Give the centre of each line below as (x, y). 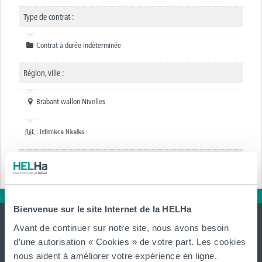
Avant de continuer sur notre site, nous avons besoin (121, 227)
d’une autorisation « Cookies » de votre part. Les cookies (130, 242)
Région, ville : (44, 73)
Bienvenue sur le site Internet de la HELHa (103, 209)
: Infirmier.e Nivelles (59, 131)
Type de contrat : (49, 17)
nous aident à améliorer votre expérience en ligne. (115, 256)
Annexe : (37, 159)
